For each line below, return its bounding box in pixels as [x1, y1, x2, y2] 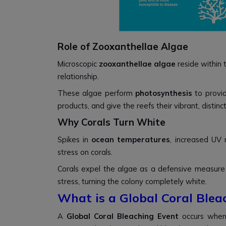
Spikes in [58, 135, 92, 144]
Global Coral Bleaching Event [67, 211, 179, 221]
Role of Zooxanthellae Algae [58, 40, 188, 52]
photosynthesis [135, 88, 192, 98]
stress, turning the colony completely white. [58, 177, 207, 186]
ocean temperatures [91, 135, 171, 144]
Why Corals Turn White [58, 116, 165, 128]
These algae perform [58, 88, 135, 98]
